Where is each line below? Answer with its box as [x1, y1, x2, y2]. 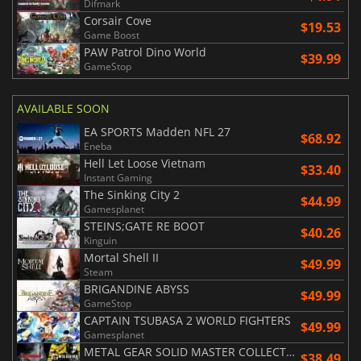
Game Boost [84, 28, 139, 43]
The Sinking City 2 [84, 187, 180, 203]
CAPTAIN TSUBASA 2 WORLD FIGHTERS [84, 313, 291, 329]
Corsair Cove [84, 13, 151, 29]
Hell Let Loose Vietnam [84, 156, 205, 172]
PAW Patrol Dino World [84, 44, 206, 60]
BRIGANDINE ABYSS [84, 281, 189, 297]
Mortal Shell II [84, 250, 159, 266]
